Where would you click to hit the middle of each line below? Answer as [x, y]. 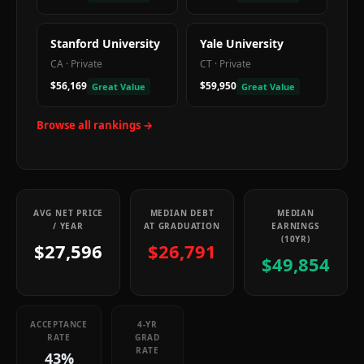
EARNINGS [296, 226]
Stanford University [105, 43]
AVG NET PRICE [68, 213]
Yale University [242, 43]
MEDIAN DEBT [182, 213]
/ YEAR [68, 226]
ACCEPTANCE [59, 324]
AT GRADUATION [182, 226]
